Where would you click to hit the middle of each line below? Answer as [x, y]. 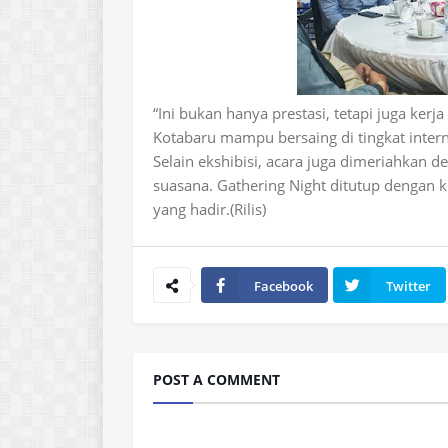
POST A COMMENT [216, 379]
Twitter [408, 286]
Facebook [283, 286]
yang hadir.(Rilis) [211, 209]
